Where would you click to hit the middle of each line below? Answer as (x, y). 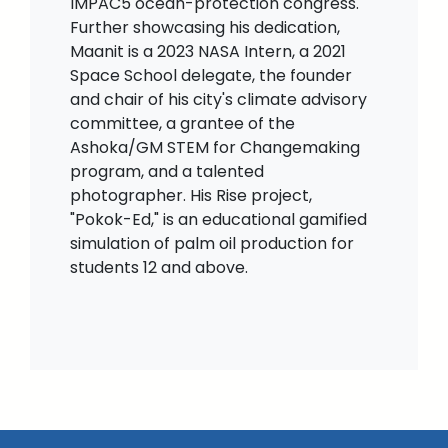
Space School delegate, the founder (211, 76)
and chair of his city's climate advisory (218, 100)
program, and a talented (167, 172)
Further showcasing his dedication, (205, 28)
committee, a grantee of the (182, 124)
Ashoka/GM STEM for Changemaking (215, 148)
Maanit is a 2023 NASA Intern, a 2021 (208, 52)
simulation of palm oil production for (212, 244)
